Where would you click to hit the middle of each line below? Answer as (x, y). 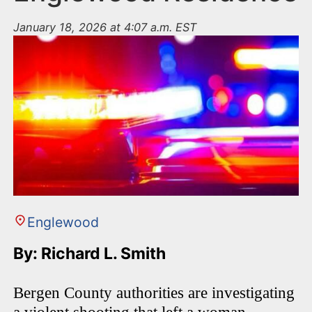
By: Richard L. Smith (92, 254)
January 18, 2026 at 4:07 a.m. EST (105, 28)
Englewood (63, 223)
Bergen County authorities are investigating (154, 293)
